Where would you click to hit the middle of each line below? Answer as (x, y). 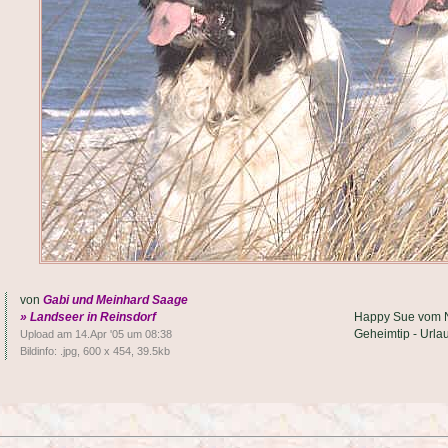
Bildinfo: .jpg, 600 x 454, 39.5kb (94, 351)
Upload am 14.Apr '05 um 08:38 (95, 334)
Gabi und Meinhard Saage (115, 300)
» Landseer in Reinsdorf (87, 317)
